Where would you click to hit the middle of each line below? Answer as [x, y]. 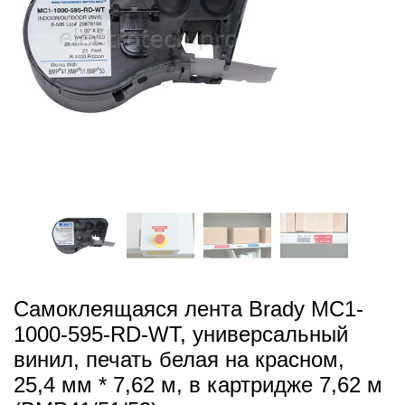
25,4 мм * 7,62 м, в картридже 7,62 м [198, 385]
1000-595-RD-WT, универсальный [181, 334]
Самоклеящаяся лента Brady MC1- [188, 309]
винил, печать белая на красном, [179, 359]
